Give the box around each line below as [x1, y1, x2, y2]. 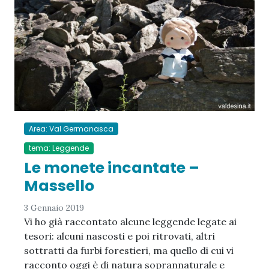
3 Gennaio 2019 [24, 202, 84, 213]
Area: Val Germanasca [28, 123, 113, 134]
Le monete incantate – [24, 157, 199, 178]
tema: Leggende [28, 142, 89, 153]
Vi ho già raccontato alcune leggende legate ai [24, 215, 237, 228]
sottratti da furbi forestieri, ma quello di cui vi [24, 244, 234, 256]
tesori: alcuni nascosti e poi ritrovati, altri [24, 229, 215, 242]
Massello [24, 175, 94, 196]
